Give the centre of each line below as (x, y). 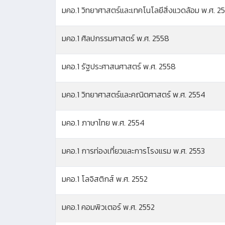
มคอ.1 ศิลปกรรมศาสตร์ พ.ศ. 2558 (116, 38)
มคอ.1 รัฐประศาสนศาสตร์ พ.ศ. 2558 (119, 67)
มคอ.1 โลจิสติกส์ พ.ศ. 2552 (105, 179)
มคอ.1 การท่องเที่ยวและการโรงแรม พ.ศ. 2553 (133, 151)
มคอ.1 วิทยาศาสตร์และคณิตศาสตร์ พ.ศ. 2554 (134, 95)
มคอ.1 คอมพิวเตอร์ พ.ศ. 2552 (108, 207)
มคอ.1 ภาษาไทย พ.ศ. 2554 (103, 123)
